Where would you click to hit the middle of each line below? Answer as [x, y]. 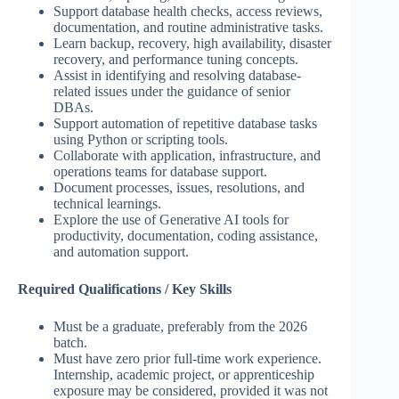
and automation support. [121, 252]
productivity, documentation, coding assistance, [186, 236]
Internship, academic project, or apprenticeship [184, 375]
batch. [70, 343]
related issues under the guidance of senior [172, 92]
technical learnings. [107, 204]
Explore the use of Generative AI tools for [171, 220]
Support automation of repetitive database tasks [185, 124]
